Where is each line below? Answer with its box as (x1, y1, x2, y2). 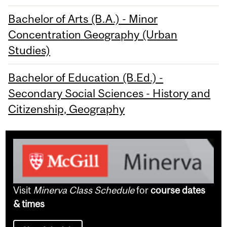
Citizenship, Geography (8, 102, 125, 116)
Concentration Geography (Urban (8, 28, 178, 42)
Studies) (8, 44, 51, 57)
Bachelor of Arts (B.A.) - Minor (8, 12, 158, 26)
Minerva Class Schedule (33, 184, 135, 196)
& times (13, 198, 45, 210)
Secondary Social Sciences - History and (8, 86, 211, 100)
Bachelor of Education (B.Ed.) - (8, 70, 164, 84)
